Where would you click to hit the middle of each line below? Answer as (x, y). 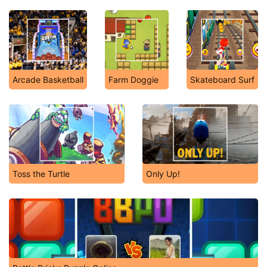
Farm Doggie (133, 80)
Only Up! (163, 174)
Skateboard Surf (222, 80)
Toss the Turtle (41, 174)
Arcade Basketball (48, 80)
